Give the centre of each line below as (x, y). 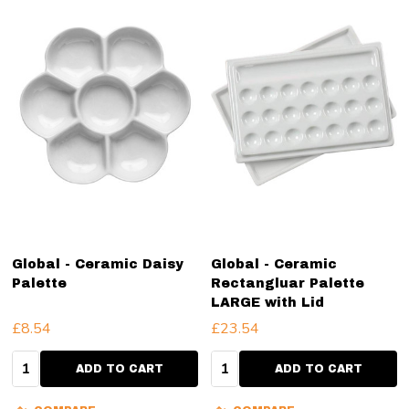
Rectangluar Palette (288, 283)
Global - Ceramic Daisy (98, 264)
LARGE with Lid (267, 302)
